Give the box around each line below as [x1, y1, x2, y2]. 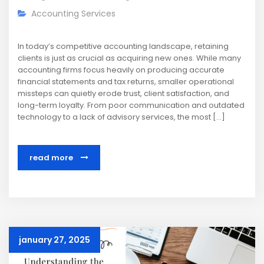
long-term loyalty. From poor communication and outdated [18, 100, 245, 111]
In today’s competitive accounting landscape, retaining [18, 41, 229, 52]
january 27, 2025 [19, 234, 90, 246]
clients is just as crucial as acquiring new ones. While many [18, 52, 241, 64]
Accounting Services [31, 8, 115, 20]
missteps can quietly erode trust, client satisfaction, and [18, 88, 229, 100]
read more [29, 152, 75, 164]
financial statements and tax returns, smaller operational [18, 76, 234, 88]
